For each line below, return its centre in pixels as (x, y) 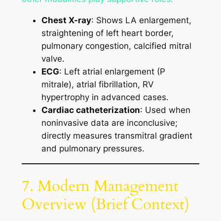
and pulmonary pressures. (93, 149)
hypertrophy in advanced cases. (105, 97)
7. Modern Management (100, 186)
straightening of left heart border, (107, 33)
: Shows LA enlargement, (141, 20)
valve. (53, 59)
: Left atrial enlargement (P (112, 72)
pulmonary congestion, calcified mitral (116, 46)
